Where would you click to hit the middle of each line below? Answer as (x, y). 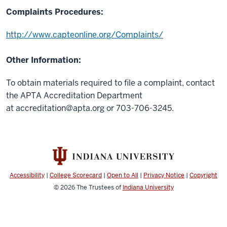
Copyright (203, 176)
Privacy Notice (164, 176)
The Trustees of (99, 188)
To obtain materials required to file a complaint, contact (110, 83)
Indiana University (148, 188)
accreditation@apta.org (60, 108)
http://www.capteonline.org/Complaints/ (85, 35)
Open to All (123, 176)
